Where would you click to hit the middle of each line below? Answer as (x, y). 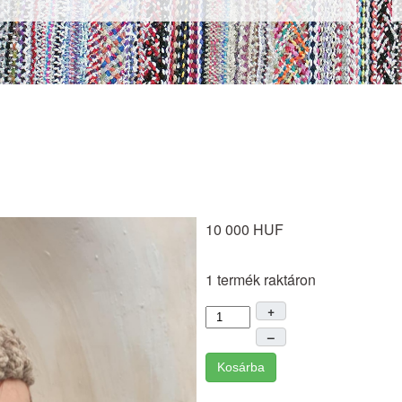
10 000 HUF (244, 229)
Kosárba (240, 367)
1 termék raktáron (260, 280)
